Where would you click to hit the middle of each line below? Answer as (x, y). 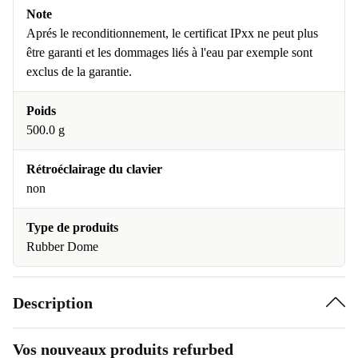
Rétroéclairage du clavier (94, 169)
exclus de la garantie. (79, 72)
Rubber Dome (62, 247)
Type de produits (72, 227)
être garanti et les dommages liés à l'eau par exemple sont (169, 52)
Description (53, 302)
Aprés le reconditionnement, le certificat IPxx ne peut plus (172, 33)
